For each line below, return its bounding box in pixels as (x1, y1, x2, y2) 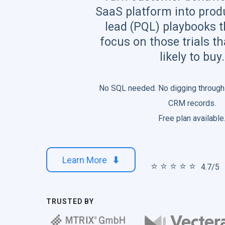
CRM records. (168, 98, 216, 108)
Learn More (62, 154, 107, 165)
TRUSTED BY (46, 197, 94, 205)
